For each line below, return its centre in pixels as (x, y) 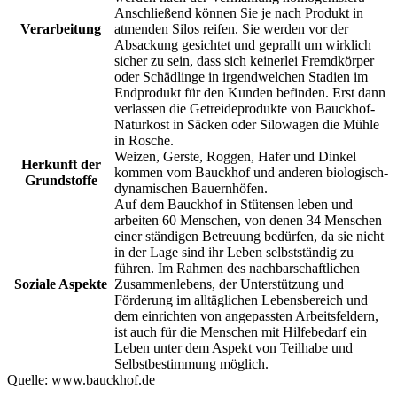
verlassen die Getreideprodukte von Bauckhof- (245, 108)
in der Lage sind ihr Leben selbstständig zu (234, 252)
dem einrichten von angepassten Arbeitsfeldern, (246, 315)
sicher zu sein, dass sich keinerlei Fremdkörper (244, 60)
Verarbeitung (61, 28)
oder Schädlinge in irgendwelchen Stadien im (241, 76)
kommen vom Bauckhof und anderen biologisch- (251, 172)
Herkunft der (61, 164)
